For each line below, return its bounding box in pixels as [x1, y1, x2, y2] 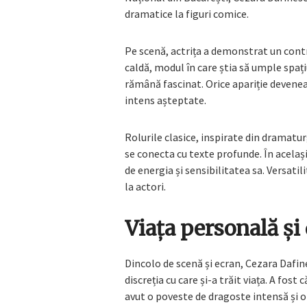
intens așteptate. [125, 93, 206, 108]
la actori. [125, 180, 166, 194]
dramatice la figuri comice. [125, 7, 249, 21]
